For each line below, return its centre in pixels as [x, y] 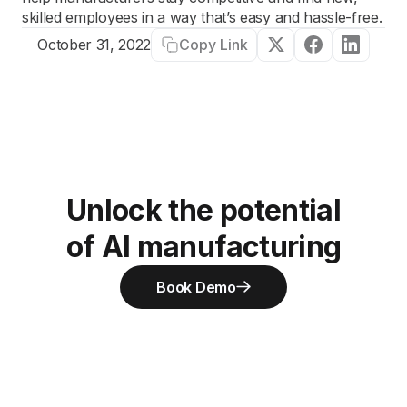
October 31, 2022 [94, 45]
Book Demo [196, 287]
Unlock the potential [203, 210]
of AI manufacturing [203, 246]
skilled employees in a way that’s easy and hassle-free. [202, 17]
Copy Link [213, 44]
